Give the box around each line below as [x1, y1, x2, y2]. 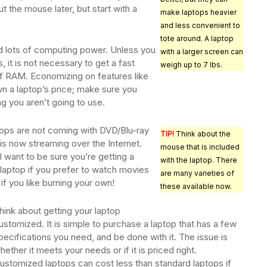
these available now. [160, 182, 232, 191]
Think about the [174, 129, 231, 139]
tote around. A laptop [160, 34, 234, 44]
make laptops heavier [160, 8, 237, 17]
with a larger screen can [160, 47, 243, 57]
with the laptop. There [160, 156, 237, 165]
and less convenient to [160, 21, 240, 30]
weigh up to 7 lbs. [160, 60, 222, 70]
